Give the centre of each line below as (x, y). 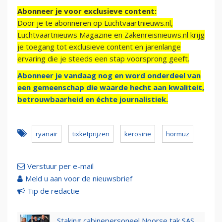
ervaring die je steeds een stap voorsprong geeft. (103, 59)
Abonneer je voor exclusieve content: (87, 11)
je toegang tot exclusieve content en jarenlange (99, 47)
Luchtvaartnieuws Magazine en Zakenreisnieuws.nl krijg (111, 35)
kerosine (138, 134)
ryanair (47, 134)
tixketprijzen (91, 134)
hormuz (178, 134)
